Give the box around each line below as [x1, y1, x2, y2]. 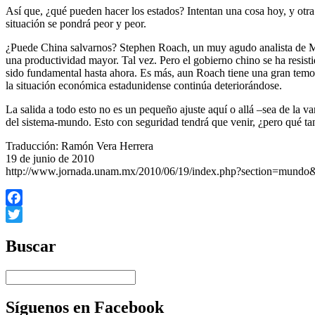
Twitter [6, 224, 37, 237]
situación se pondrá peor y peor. [6, 17, 146, 30]
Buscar [6, 236, 56, 255]
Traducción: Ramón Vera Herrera [6, 139, 153, 152]
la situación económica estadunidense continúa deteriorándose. [6, 79, 282, 91]
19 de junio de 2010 [6, 152, 94, 165]
